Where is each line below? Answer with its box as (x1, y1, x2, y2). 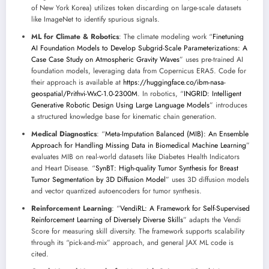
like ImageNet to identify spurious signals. (31, 14, 160, 25)
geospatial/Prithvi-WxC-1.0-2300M (31, 88, 138, 100)
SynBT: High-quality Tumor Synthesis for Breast (95, 163, 238, 174)
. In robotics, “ (138, 88, 184, 100)
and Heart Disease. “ (31, 163, 95, 174)
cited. (31, 249, 49, 260)
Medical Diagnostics (31, 128, 97, 140)
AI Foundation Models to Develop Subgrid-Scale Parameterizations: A (31, 43, 247, 54)
